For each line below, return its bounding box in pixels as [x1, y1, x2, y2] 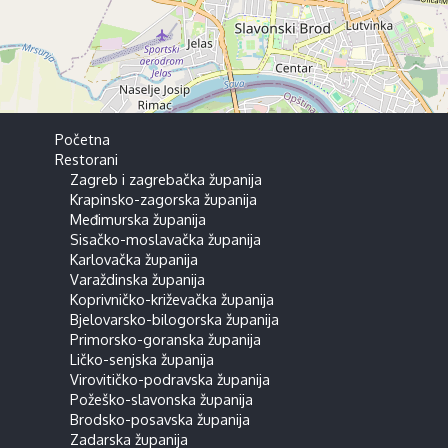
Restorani [54, 149, 118, 168]
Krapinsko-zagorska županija [69, 189, 257, 208]
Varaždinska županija [69, 269, 205, 288]
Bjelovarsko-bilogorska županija [69, 309, 279, 328]
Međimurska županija [69, 209, 206, 228]
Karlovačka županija [69, 249, 198, 268]
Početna [54, 129, 110, 148]
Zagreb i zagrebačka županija [69, 169, 262, 188]
